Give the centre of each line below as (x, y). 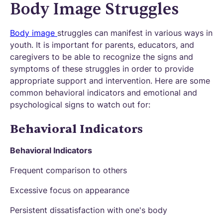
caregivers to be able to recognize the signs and (102, 57)
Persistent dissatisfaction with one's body (89, 210)
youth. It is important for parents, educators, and (102, 45)
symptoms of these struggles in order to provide (102, 69)
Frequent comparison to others (68, 170)
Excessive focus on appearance (70, 190)
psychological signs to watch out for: (80, 105)
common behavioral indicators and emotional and (104, 93)
